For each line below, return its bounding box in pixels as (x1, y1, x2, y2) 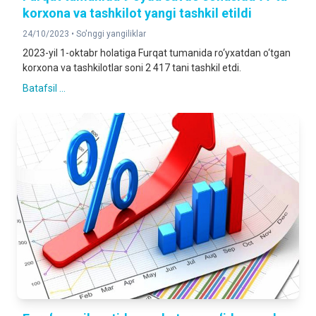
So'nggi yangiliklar (76, 29, 146, 39)
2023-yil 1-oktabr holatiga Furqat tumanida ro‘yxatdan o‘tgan (23, 47, 291, 59)
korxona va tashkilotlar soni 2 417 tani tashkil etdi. (23, 62, 241, 73)
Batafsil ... (23, 83, 66, 94)
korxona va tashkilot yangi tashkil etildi (23, 6, 252, 20)
